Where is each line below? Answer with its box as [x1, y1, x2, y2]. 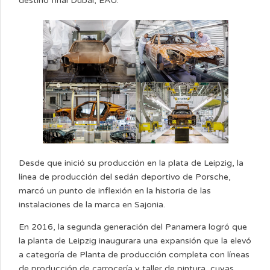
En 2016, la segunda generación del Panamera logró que [19, 222, 247, 233]
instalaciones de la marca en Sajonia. [19, 199, 165, 210]
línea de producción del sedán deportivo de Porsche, [19, 172, 231, 183]
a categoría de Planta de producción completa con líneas [19, 250, 250, 260]
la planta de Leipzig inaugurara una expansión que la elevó [19, 236, 251, 246]
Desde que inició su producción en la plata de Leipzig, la [19, 158, 243, 169]
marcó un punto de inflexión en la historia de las [19, 186, 211, 196]
